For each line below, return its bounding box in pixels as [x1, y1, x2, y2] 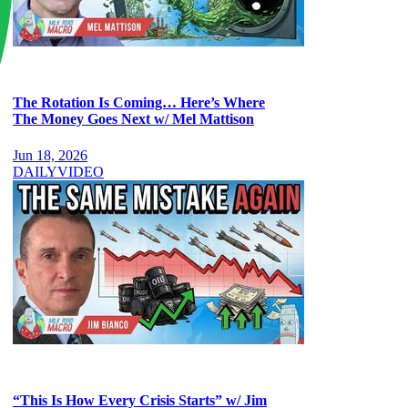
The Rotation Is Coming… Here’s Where [13, 95, 265, 111]
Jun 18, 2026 [13, 147, 87, 163]
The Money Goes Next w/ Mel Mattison [13, 111, 254, 127]
